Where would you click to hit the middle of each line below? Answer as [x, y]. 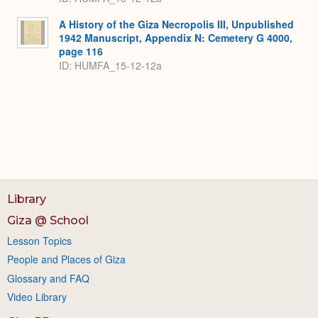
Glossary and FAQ [48, 278]
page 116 [81, 51]
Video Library [37, 296]
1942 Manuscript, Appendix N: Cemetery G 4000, [176, 37]
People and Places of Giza [66, 259]
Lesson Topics [39, 240]
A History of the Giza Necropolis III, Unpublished [176, 24]
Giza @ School [48, 220]
